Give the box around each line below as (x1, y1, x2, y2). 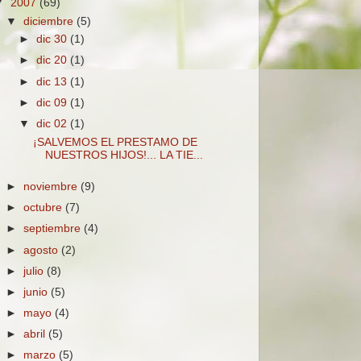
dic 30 (36, 33, 71, 46)
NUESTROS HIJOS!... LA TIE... (44, 148, 203, 161)
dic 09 (36, 96, 71, 109)
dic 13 (36, 75, 71, 88)
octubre (23, 201, 66, 214)
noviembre (23, 180, 81, 193)
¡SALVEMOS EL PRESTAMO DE (32, 135, 197, 148)
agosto (23, 243, 62, 256)
